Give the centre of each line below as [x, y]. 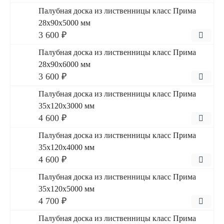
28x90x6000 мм [64, 64]
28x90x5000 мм [64, 23]
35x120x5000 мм [66, 189]
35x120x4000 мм [66, 147]
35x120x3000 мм [66, 106]
